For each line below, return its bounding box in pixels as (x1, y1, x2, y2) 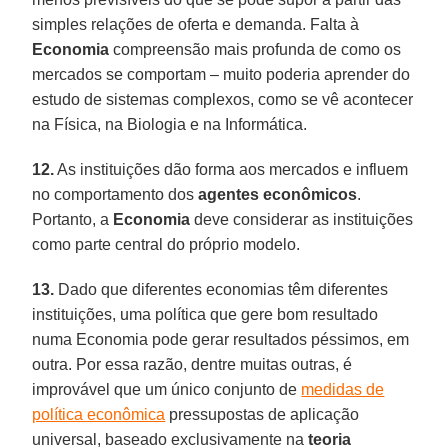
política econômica (32, 405, 166, 423)
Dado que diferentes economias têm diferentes (54, 280, 389, 298)
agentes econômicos (198, 185, 358, 203)
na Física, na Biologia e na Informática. (32, 115, 308, 133)
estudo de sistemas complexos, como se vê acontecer (32, 90, 414, 108)
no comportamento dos (32, 185, 199, 203)
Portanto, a (32, 210, 114, 228)
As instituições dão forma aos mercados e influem (54, 160, 409, 178)
